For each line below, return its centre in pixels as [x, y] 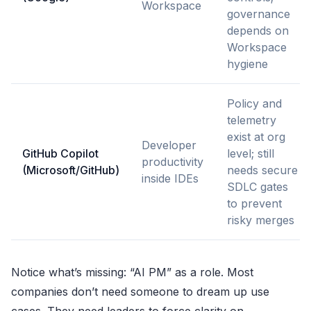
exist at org [256, 137]
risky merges [261, 220]
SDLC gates [258, 187]
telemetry [252, 120]
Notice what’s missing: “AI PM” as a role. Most [132, 272]
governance [259, 14]
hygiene [247, 64]
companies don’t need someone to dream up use [140, 292]
